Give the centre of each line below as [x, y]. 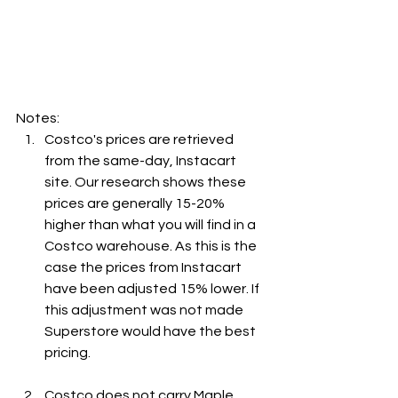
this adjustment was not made [145, 310]
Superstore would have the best [151, 332]
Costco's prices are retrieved [140, 140]
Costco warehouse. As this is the [152, 247]
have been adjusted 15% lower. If [153, 289]
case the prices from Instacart [144, 268]
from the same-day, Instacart [142, 161]
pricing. [68, 353]
